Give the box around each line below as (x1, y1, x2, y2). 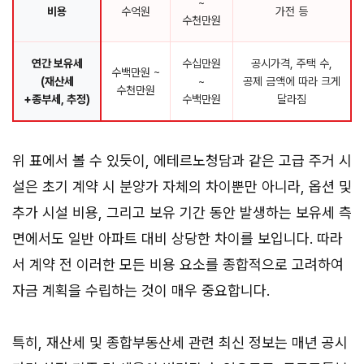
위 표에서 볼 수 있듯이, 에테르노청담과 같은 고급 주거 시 (12, 152, 352, 170)
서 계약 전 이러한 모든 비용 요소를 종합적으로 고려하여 (12, 256, 344, 274)
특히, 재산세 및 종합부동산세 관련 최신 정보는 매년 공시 (12, 334, 348, 352)
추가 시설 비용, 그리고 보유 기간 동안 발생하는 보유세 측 (12, 204, 352, 222)
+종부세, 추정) (24, 93, 90, 106)
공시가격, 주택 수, (251, 57, 332, 71)
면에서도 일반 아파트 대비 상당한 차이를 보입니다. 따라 (12, 230, 343, 248)
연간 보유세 (31, 57, 83, 71)
